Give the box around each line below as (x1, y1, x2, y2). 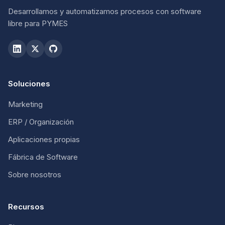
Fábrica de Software (8, 152, 78, 162)
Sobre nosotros (8, 170, 61, 180)
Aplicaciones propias (8, 135, 80, 145)
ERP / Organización (8, 117, 74, 127)
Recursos (8, 202, 44, 212)
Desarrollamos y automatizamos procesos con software (8, 7, 201, 17)
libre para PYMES (8, 19, 68, 29)
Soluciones (8, 79, 50, 89)
